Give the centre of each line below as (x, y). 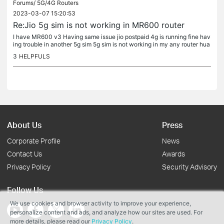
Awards (173, 154)
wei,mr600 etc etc (38, 52)
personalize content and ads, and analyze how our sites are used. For (106, 212)
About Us (24, 125)
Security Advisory (189, 167)
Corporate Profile (34, 141)
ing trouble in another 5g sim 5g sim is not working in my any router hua (111, 44)
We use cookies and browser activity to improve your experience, (100, 203)
